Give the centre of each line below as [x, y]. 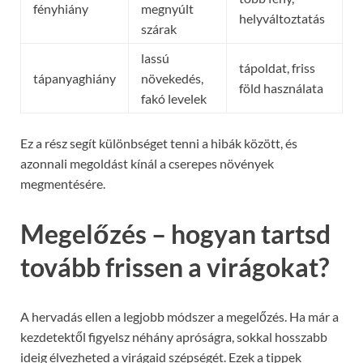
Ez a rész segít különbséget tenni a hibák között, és [159, 143]
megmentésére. [63, 183]
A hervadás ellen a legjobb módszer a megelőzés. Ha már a [179, 317]
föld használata [281, 88]
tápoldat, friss [277, 67]
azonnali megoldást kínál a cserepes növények [147, 163]
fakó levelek [174, 98]
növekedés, [172, 78]
